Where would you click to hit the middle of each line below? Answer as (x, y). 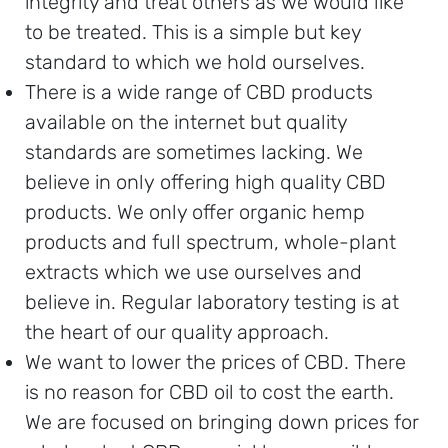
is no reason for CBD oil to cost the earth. (209, 392)
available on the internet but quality (186, 122)
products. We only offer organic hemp (195, 212)
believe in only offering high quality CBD (205, 182)
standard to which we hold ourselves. (195, 62)
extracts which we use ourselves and (193, 272)
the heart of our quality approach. (177, 332)
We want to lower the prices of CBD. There (215, 362)
